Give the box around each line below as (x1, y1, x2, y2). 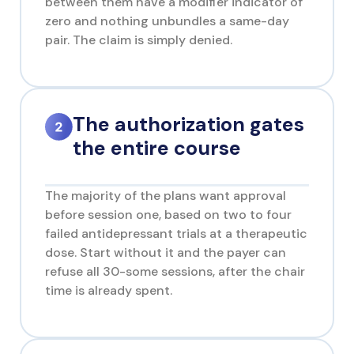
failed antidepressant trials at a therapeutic (45, 225, 307, 243)
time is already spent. (45, 282, 172, 299)
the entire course (73, 135, 242, 162)
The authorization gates (73, 111, 305, 138)
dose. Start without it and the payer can (45, 244, 286, 262)
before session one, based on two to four (45, 206, 292, 224)
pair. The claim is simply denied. (45, 32, 232, 49)
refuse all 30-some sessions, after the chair (45, 263, 305, 281)
